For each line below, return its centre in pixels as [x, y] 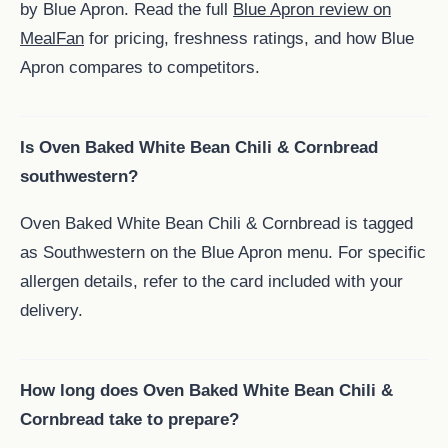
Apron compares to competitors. [140, 67]
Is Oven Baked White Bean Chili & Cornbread [199, 147]
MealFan [52, 38]
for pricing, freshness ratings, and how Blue [249, 38]
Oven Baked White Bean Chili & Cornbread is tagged [216, 223]
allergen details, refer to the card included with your [211, 281]
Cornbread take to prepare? [129, 419]
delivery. [51, 310]
